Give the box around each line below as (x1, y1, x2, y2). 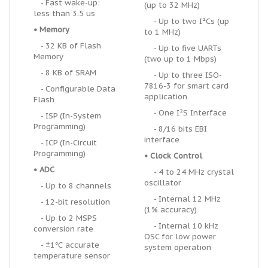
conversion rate (33, 224, 93, 234)
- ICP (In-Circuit (33, 138, 97, 148)
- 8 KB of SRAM (33, 68, 96, 78)
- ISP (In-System (33, 111, 101, 121)
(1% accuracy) (144, 205, 197, 215)
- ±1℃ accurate (33, 240, 99, 250)
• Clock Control (144, 151, 202, 161)
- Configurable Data (33, 84, 115, 94)
